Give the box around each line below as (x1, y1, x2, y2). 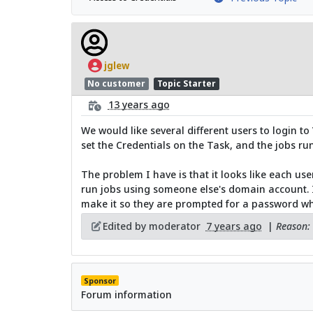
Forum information (80, 287, 172, 301)
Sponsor (83, 275, 116, 286)
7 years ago (205, 219, 262, 233)
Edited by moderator (102, 219, 206, 233)
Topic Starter (156, 77, 216, 89)
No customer (87, 77, 146, 89)
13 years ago (108, 98, 170, 112)
